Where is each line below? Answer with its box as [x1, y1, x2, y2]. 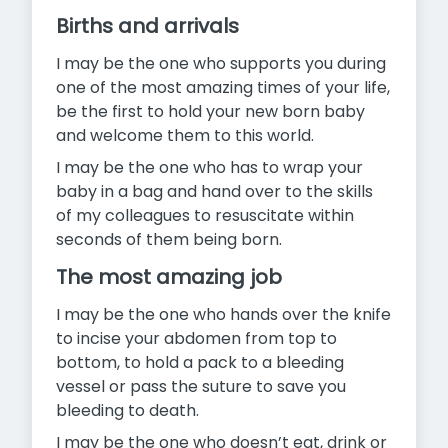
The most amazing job [56, 263, 282, 292]
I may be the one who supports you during [56, 52, 386, 76]
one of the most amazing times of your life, [56, 76, 390, 100]
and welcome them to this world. [56, 124, 314, 148]
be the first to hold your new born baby [56, 100, 365, 124]
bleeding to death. [56, 399, 199, 423]
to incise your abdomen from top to [56, 327, 337, 351]
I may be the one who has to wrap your [56, 156, 363, 180]
